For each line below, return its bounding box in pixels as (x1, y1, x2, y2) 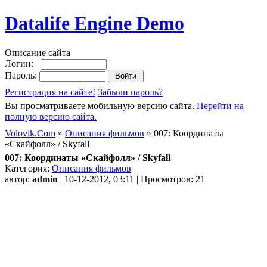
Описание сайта (5, 47, 70, 58)
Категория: (5, 163, 52, 173)
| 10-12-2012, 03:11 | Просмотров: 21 (58, 173, 205, 184)
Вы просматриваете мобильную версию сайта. (5, 100, 197, 111)
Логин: (5, 58, 41, 69)
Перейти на (197, 100, 244, 111)
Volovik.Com (5, 128, 55, 138)
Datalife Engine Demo (5, 13, 184, 35)
